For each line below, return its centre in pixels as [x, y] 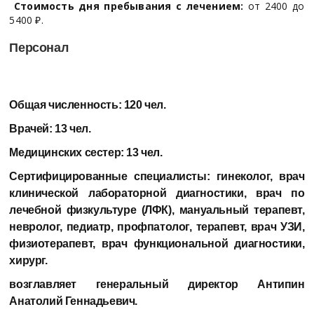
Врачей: [32, 128]
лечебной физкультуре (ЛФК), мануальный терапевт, [157, 210]
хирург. [28, 260]
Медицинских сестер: [68, 152]
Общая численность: [67, 104]
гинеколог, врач [260, 176]
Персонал [39, 47]
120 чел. [145, 104]
